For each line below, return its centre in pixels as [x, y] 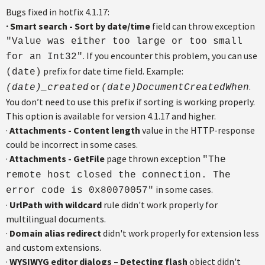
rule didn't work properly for [160, 205]
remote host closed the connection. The [118, 175]
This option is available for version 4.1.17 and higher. [111, 116]
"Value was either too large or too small [124, 41]
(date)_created [47, 88]
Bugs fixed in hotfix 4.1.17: [58, 12]
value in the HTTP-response [198, 130]
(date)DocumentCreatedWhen [175, 88]
